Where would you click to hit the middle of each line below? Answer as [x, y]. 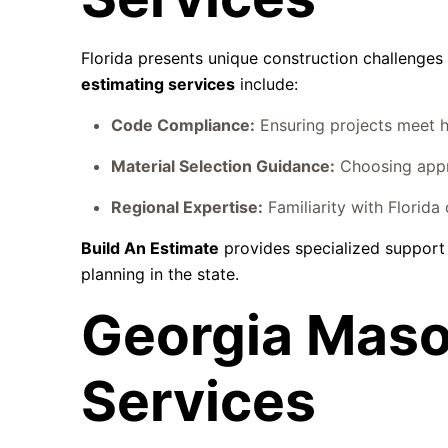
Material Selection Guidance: [223, 166]
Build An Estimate [150, 248]
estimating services [158, 84]
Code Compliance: [183, 125]
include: [267, 84]
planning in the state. [160, 274]
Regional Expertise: [187, 207]
